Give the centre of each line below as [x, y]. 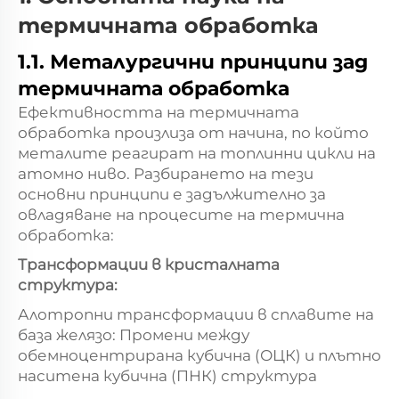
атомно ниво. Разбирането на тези [166, 173]
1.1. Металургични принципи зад [193, 61]
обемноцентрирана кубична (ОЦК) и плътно [199, 355]
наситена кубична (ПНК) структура [167, 375]
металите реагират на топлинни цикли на [197, 153]
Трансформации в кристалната [149, 264]
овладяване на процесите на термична [181, 214]
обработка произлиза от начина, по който [193, 132]
